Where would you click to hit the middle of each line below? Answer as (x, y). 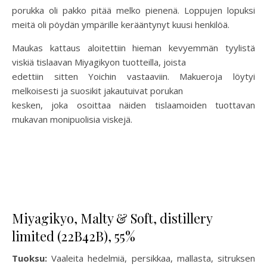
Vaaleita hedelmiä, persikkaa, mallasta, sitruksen (151, 258)
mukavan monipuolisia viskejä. (72, 119)
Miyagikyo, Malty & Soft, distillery (112, 218)
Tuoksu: (30, 258)
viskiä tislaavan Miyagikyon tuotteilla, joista (99, 62)
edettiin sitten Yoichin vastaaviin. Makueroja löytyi (133, 77)
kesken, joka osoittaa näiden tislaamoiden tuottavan (133, 105)
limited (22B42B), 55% (74, 236)
